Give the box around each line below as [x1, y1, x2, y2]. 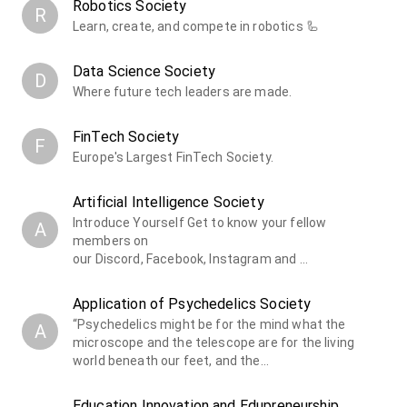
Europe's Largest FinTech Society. [73, 150, 273, 165]
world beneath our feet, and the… [73, 353, 269, 369]
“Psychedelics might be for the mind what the [73, 317, 346, 333]
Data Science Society [73, 63, 216, 81]
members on [73, 233, 149, 249]
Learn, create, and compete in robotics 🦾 [73, 19, 319, 35]
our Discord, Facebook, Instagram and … [73, 252, 308, 267]
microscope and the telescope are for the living [73, 335, 355, 351]
